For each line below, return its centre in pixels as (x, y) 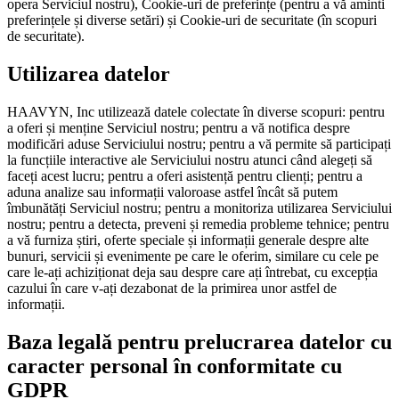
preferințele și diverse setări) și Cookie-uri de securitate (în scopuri (192, 20)
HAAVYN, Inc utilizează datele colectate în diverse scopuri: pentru (196, 111)
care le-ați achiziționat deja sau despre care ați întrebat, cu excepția (192, 272)
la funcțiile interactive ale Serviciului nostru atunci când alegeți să (190, 159)
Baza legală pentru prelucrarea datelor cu (199, 342)
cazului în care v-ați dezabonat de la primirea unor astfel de (172, 288)
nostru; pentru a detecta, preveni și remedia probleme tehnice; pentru (198, 224)
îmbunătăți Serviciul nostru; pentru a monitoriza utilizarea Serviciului (199, 208)
